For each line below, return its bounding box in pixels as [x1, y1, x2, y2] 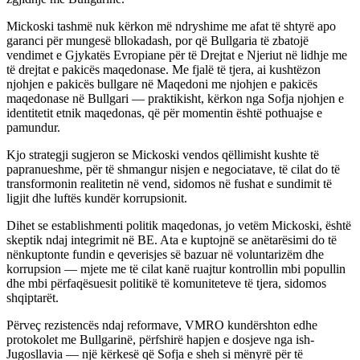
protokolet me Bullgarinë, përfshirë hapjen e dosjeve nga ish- [6, 332, 314, 346]
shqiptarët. [6, 290, 59, 305]
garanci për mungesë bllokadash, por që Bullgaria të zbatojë [6, 33, 309, 47]
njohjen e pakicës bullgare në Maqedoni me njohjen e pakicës [6, 76, 317, 91]
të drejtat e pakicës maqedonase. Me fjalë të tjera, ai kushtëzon [6, 62, 321, 76]
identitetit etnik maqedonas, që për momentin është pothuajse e [6, 105, 322, 120]
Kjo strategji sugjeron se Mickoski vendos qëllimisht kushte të [6, 147, 319, 162]
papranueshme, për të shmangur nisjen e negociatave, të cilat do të [6, 162, 340, 176]
